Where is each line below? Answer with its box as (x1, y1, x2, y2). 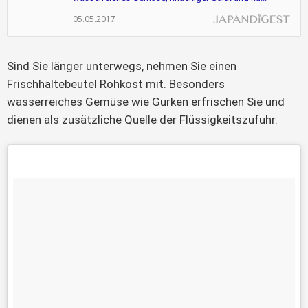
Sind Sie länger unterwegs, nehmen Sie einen (7, 59, 236, 74)
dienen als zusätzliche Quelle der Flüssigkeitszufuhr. (7, 113, 278, 127)
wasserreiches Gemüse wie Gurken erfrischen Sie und (7, 95, 285, 109)
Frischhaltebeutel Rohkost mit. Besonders (7, 77, 225, 91)
